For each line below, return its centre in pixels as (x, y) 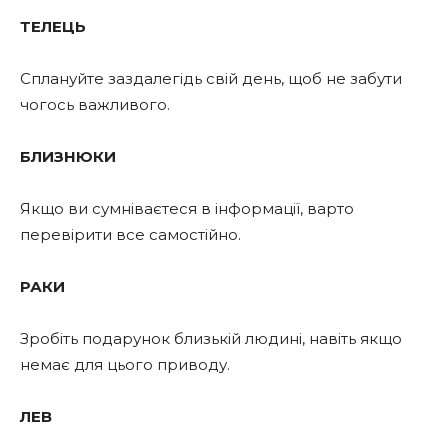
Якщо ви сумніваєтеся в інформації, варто (187, 208)
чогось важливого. (95, 104)
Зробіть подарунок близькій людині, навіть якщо (211, 338)
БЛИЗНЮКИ (68, 156)
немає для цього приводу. (125, 364)
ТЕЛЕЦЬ (53, 26)
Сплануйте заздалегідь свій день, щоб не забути (211, 78)
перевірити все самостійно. (130, 234)
